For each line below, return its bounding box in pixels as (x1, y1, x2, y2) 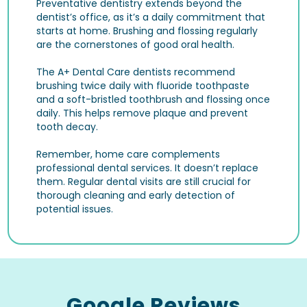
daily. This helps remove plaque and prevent (36, 106, 249, 120)
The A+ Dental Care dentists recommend (36, 64, 236, 79)
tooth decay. (36, 119, 99, 134)
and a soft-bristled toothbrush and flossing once (36, 92, 271, 106)
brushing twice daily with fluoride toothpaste (36, 78, 250, 93)
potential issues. (36, 201, 114, 216)
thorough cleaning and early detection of (36, 188, 236, 202)
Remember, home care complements (36, 147, 221, 161)
